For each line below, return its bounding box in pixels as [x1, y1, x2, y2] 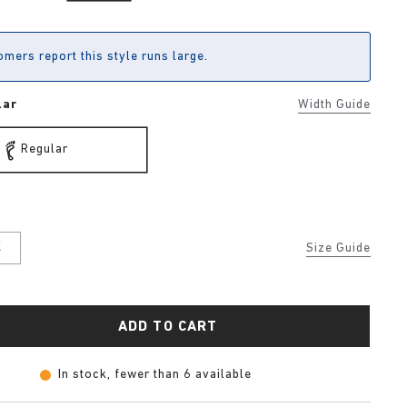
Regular [21, 143, 68, 156]
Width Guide [298, 98, 371, 112]
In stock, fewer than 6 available [58, 368, 252, 382]
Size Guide [306, 242, 371, 255]
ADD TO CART [118, 320, 218, 334]
